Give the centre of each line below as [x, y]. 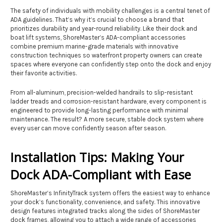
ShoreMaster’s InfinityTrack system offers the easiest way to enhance [110, 193]
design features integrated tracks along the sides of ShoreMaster [105, 211]
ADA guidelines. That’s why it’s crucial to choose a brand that [97, 19]
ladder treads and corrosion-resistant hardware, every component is [109, 101]
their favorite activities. [44, 73]
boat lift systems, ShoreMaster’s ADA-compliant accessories [98, 37]
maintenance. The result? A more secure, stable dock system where [107, 119]
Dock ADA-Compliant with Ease [101, 174]
